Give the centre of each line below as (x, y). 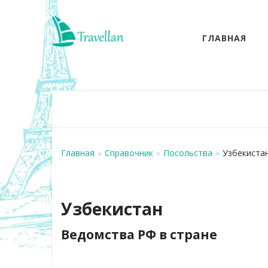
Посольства (188, 153)
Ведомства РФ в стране (139, 234)
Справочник (129, 153)
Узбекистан (112, 208)
